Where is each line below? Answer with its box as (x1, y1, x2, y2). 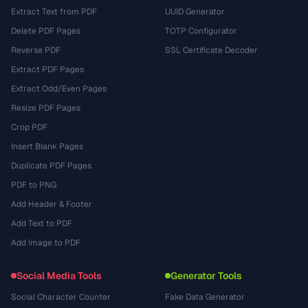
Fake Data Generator (165, 291, 245, 302)
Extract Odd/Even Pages (11, 83, 107, 94)
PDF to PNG (11, 179, 56, 190)
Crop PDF (11, 122, 47, 133)
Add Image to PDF (11, 237, 80, 248)
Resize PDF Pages (11, 102, 80, 113)
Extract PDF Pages (11, 64, 84, 75)
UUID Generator (165, 6, 225, 17)
